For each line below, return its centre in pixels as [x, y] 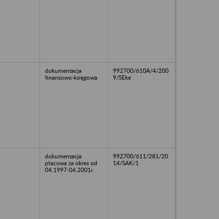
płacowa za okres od [71, 163]
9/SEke [122, 77]
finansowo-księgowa [71, 77]
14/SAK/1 [126, 163]
